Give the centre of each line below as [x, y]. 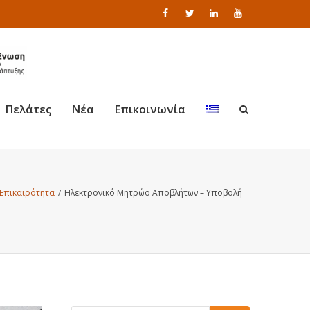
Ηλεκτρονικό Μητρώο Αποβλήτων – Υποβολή [153, 193]
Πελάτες [28, 109]
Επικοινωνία [150, 109]
